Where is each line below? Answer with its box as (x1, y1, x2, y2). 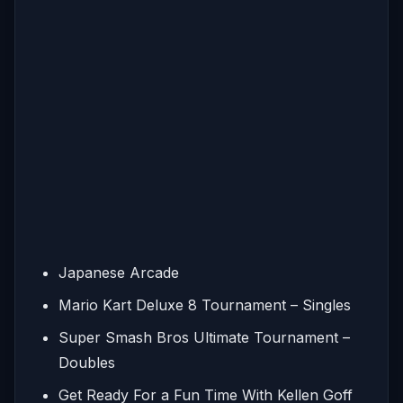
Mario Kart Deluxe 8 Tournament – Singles (58, 295, 351, 314)
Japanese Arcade (58, 263, 179, 282)
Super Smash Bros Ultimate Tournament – (58, 327, 350, 346)
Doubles (58, 353, 115, 372)
